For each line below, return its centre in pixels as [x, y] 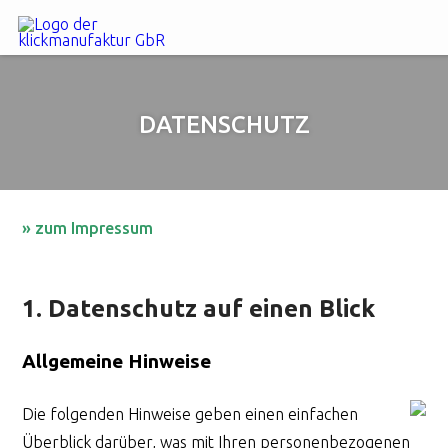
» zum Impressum [88, 227]
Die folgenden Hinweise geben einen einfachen [190, 414]
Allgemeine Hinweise [117, 361]
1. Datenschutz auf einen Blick [199, 308]
